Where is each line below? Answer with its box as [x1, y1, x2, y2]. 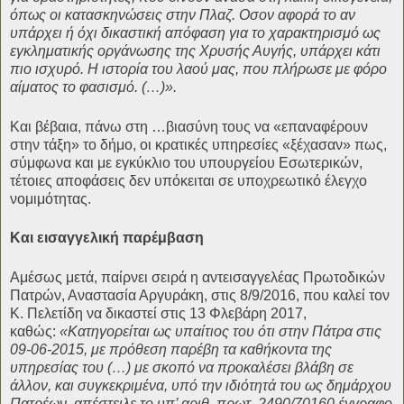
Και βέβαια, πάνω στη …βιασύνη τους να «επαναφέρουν [10, 118, 368, 134]
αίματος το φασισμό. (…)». [10, 78, 177, 95]
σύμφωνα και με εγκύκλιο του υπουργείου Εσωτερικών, [10, 154, 363, 170]
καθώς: [10, 324, 60, 340]
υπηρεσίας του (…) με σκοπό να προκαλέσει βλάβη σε [10, 360, 353, 376]
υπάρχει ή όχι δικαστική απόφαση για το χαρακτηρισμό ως [10, 24, 381, 41]
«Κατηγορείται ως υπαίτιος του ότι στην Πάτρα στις [60, 324, 381, 340]
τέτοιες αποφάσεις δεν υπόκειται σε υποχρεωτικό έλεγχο [10, 172, 367, 188]
